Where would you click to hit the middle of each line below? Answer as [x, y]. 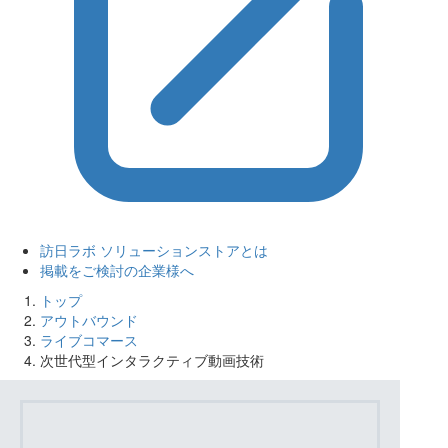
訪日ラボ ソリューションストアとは [154, 250]
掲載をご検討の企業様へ [117, 270]
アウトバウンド [89, 320]
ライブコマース [89, 340]
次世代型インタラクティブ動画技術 [152, 360]
